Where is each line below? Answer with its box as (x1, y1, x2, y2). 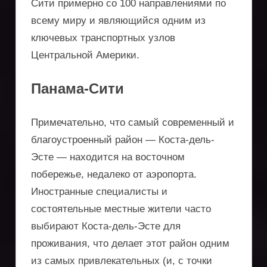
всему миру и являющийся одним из (31, 14, 206, 26)
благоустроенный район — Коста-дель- (31, 133, 215, 145)
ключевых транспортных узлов (31, 32, 175, 44)
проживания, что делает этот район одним (31, 237, 229, 249)
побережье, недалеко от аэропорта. (31, 168, 197, 180)
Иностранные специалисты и (31, 185, 167, 197)
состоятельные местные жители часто (31, 203, 211, 215)
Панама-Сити (31, 80, 124, 97)
